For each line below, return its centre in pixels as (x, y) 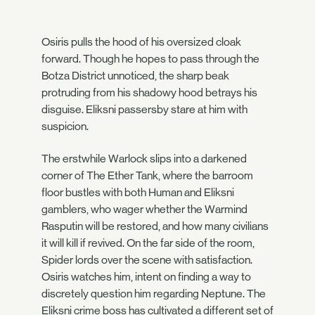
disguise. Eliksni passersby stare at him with (144, 109)
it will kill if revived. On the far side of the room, (148, 243)
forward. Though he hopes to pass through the (150, 58)
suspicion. (65, 126)
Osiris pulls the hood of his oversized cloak (141, 41)
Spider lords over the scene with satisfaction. (147, 260)
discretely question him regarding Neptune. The (154, 294)
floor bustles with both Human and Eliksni (138, 192)
